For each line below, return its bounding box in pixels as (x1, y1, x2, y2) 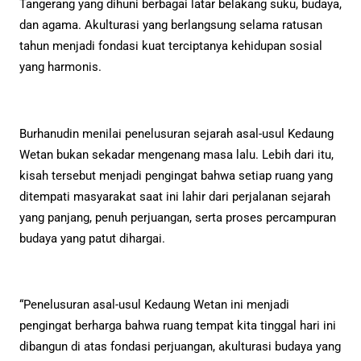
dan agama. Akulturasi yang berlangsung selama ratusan (19, 18, 322, 33)
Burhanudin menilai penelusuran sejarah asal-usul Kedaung (19, 126, 334, 141)
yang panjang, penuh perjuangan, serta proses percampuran (19, 210, 336, 225)
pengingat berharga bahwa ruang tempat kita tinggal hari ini (19, 317, 336, 333)
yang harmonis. (19, 60, 102, 75)
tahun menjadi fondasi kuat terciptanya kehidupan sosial (19, 39, 322, 54)
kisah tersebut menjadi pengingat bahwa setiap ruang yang (19, 168, 333, 183)
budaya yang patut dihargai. (19, 230, 165, 246)
